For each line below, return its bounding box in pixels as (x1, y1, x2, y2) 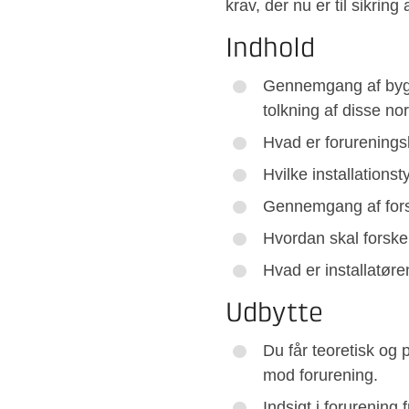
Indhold (225, 36, 315, 64)
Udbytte (225, 300, 323, 329)
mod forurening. (262, 366, 378, 385)
